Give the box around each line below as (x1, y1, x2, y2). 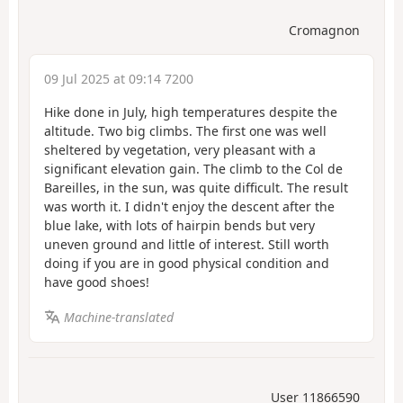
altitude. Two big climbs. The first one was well (44, 122, 327, 140)
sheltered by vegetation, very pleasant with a (44, 141, 316, 159)
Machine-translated (63, 308, 174, 326)
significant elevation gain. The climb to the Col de (44, 160, 343, 178)
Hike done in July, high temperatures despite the (44, 103, 337, 121)
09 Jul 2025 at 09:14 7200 (44, 70, 193, 88)
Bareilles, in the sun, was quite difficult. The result (44, 179, 348, 197)
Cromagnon (289, 22, 360, 40)
